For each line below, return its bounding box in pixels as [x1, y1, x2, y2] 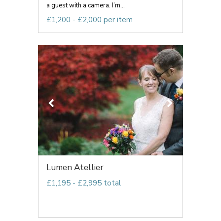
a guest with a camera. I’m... [46, 1, 125, 10]
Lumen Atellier [46, 162, 104, 173]
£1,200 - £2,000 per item [46, 15, 133, 25]
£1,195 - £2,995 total [46, 178, 121, 188]
